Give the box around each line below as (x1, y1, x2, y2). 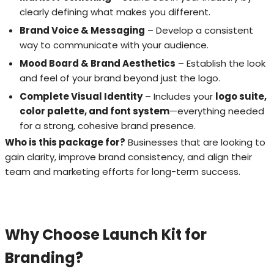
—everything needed (169, 104, 264, 117)
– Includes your (143, 89, 215, 103)
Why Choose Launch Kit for (5, 224, 207, 245)
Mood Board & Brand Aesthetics (20, 56, 176, 70)
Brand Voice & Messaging (20, 23, 145, 37)
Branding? (5, 247, 83, 268)
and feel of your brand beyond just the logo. (20, 71, 220, 84)
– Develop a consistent (145, 23, 253, 37)
